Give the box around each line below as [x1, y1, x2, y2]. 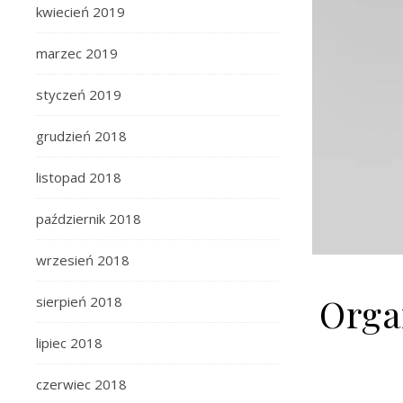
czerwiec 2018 [36, 375, 127, 393]
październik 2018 [36, 210, 141, 228]
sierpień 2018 [36, 292, 122, 310]
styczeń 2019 [36, 85, 121, 103]
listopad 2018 [36, 168, 121, 186]
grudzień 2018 [36, 127, 127, 145]
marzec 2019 [36, 44, 118, 62]
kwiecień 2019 [36, 3, 125, 21]
